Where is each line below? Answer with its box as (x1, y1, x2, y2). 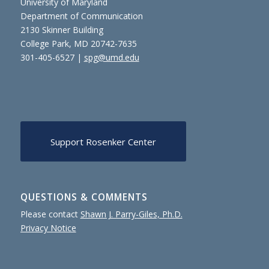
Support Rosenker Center (50, 135, 156, 148)
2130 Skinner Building (20, 23, 103, 35)
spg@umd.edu (83, 51, 139, 63)
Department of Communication (20, 10, 143, 22)
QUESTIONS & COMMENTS (20, 190, 148, 204)
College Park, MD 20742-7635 (20, 37, 137, 49)
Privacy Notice (20, 222, 76, 234)
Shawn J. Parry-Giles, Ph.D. (80, 208, 183, 220)
